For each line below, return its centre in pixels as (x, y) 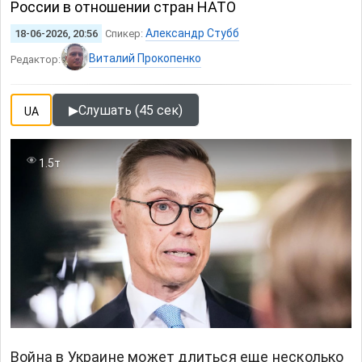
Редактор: (36, 59)
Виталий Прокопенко (145, 58)
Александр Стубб (192, 33)
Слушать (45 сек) (130, 110)
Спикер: (125, 34)
